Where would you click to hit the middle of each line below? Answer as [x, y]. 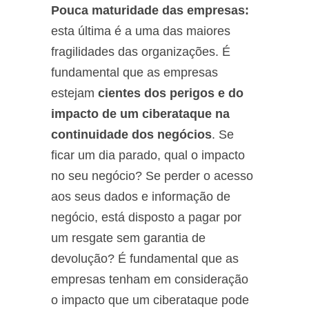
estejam [74, 93]
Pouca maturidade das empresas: [150, 10]
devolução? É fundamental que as [145, 258]
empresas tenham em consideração [150, 279]
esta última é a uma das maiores [141, 31]
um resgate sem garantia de [128, 238]
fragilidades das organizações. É [141, 51]
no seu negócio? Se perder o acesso [152, 176]
